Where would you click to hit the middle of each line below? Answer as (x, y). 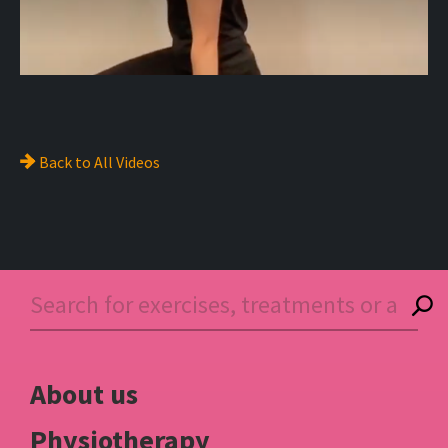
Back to (65, 162)
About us (84, 394)
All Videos (127, 162)
